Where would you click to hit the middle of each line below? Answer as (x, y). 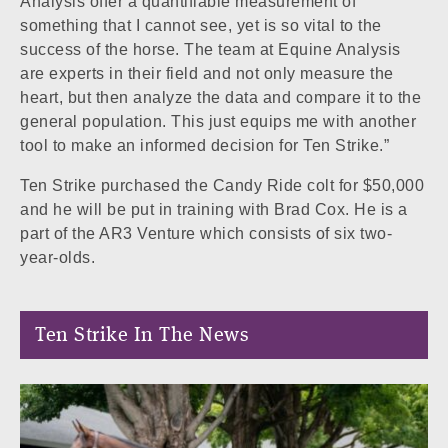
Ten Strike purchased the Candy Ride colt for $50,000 (222, 185)
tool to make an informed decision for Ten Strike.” (204, 145)
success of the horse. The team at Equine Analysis (210, 49)
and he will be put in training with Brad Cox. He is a (214, 209)
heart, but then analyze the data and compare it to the (220, 97)
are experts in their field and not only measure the (207, 73)
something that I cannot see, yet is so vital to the (201, 25)
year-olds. (57, 257)
